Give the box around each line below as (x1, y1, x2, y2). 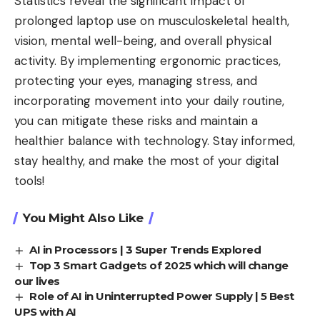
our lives (14, 274, 60, 288)
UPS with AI (14, 304, 76, 319)
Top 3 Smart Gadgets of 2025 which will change (29, 258, 289, 272)
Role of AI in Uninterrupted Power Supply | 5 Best (29, 289, 294, 303)
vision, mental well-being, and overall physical (14, 32, 271, 49)
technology (144, 132, 207, 149)
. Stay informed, (207, 132, 295, 149)
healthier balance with (14, 132, 144, 149)
